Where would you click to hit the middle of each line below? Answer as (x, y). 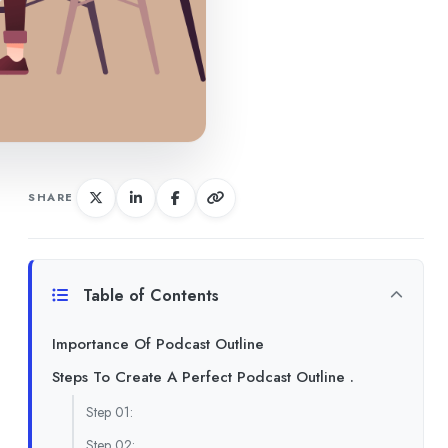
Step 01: (109, 411)
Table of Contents (148, 295)
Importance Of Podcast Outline (158, 343)
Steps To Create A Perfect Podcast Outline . (203, 376)
